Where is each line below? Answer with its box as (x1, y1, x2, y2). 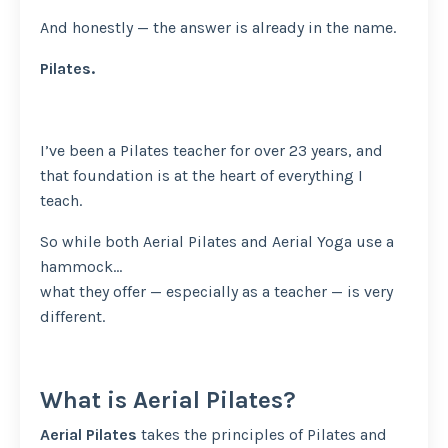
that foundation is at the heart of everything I (40, 166, 363, 186)
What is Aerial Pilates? (40, 386, 296, 415)
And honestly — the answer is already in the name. (40, 18, 396, 38)
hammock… (40, 257, 122, 277)
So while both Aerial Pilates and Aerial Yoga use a (40, 232, 394, 252)
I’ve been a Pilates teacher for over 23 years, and (40, 141, 383, 161)
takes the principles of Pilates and (137, 425, 387, 445)
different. (40, 307, 105, 327)
